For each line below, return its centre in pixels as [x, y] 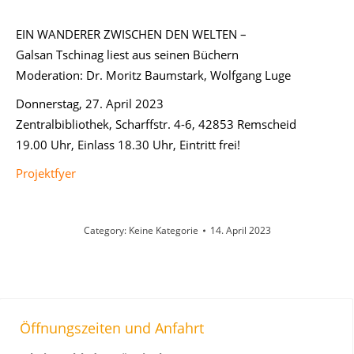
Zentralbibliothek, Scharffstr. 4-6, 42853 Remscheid [156, 124]
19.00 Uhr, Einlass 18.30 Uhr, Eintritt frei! [128, 145]
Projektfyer [46, 173]
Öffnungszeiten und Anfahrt [112, 328]
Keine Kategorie [163, 230]
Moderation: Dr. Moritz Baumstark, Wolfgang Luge [153, 75]
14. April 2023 [240, 230]
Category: [106, 230]
